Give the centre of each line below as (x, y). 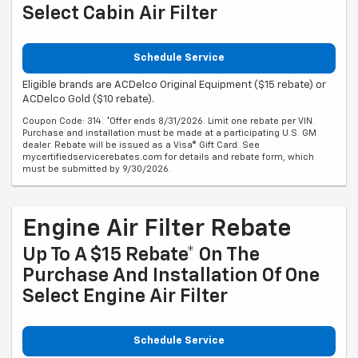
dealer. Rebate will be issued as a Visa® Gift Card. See (141, 145)
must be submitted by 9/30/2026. (97, 169)
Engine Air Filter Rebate (157, 230)
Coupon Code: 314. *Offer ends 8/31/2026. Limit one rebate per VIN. (169, 121)
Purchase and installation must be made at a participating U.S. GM (169, 133)
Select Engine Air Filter (125, 297)
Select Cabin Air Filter (120, 13)
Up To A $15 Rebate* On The (141, 255)
